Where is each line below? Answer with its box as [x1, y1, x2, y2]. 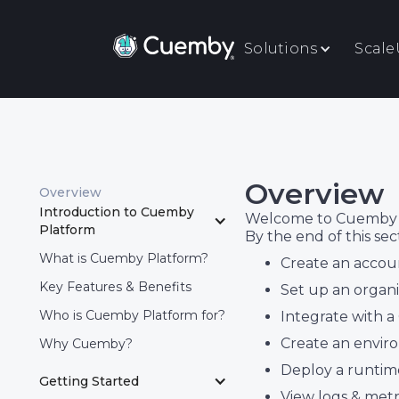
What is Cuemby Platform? [39, 250, 208, 266]
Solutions [244, 40, 318, 57]
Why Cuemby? [39, 336, 133, 352]
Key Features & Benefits [39, 279, 191, 295]
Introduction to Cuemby [39, 204, 194, 220]
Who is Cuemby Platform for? [39, 307, 225, 323]
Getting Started [39, 373, 139, 389]
